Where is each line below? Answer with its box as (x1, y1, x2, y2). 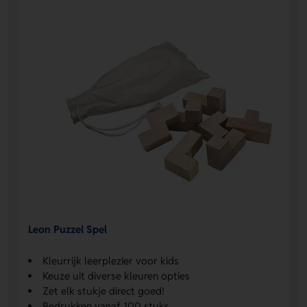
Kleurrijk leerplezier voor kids (42, 254, 180, 267)
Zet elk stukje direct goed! (42, 284, 165, 297)
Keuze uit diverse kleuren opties (42, 269, 191, 282)
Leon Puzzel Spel (28, 223, 108, 236)
